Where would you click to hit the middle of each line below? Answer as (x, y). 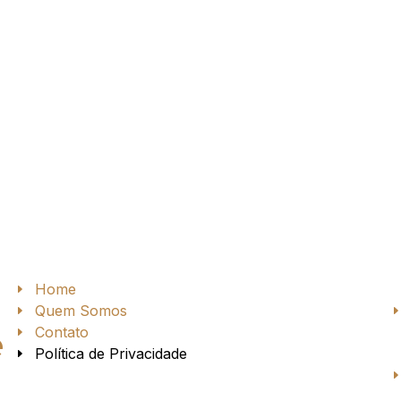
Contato (61, 332)
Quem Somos (81, 311)
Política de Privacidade (111, 354)
